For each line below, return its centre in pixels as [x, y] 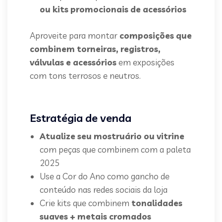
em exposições [145, 62]
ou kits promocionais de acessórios [113, 9]
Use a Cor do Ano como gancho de [105, 176]
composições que [156, 35]
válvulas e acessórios [73, 62]
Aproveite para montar [75, 35]
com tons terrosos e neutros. [85, 76]
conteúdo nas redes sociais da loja [104, 190]
